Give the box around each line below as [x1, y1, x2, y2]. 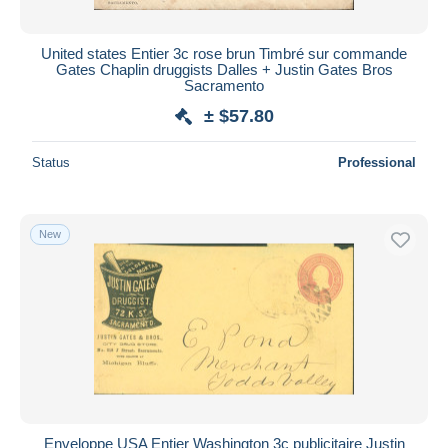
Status [32, 154, 70, 170]
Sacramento [184, 76, 264, 94]
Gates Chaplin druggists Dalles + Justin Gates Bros [55, 60, 393, 78]
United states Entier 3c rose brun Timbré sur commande [41, 44, 407, 62]
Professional [338, 154, 416, 170]
